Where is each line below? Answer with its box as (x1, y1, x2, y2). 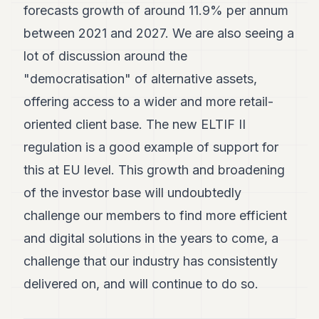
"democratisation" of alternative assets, (23, 70, 258, 86)
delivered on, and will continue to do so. (23, 276, 259, 291)
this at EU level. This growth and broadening (23, 162, 286, 177)
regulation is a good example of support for (23, 139, 279, 155)
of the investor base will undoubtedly (23, 184, 242, 200)
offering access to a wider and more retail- (23, 93, 274, 109)
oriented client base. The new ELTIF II (23, 116, 246, 132)
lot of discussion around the (23, 48, 188, 63)
